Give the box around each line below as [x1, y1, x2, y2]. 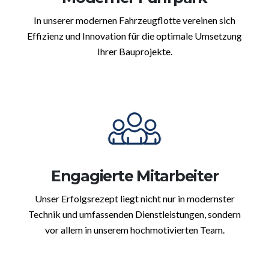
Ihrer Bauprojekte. [97, 46, 172, 58]
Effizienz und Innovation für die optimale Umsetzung [27, 30, 242, 42]
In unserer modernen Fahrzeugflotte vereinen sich [34, 14, 235, 26]
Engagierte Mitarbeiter [50, 167, 219, 186]
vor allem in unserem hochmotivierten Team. [44, 224, 225, 236]
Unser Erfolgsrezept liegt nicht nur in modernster [34, 193, 235, 205]
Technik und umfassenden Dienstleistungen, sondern [28, 208, 241, 220]
